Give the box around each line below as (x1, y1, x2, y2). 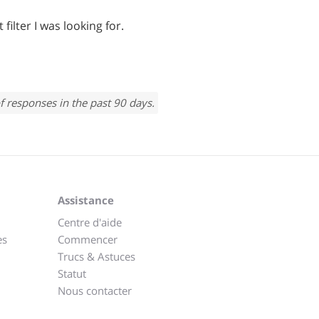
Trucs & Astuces (58, 249, 135, 263)
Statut (58, 266, 86, 281)
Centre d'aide (58, 215, 122, 229)
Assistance (58, 193, 114, 207)
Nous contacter (58, 283, 132, 298)
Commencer (58, 232, 117, 246)
